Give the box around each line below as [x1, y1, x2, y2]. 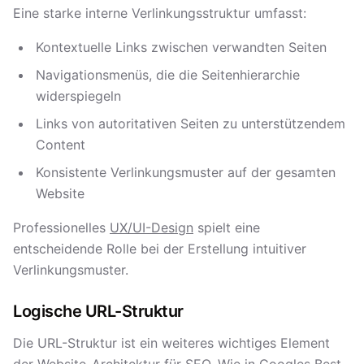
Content [36, 136, 85, 153]
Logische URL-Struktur [13, 301, 184, 321]
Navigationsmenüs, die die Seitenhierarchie [36, 67, 300, 83]
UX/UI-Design [110, 219, 193, 236]
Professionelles [13, 219, 110, 236]
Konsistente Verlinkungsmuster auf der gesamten [36, 164, 336, 180]
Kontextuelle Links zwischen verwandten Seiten [36, 39, 327, 55]
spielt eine [193, 219, 260, 236]
